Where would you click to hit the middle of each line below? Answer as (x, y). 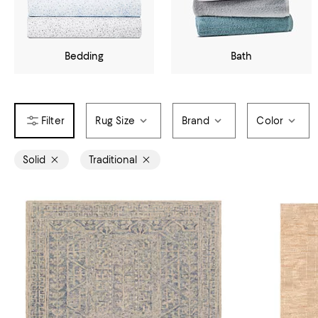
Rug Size (115, 121)
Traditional (113, 160)
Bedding (84, 56)
